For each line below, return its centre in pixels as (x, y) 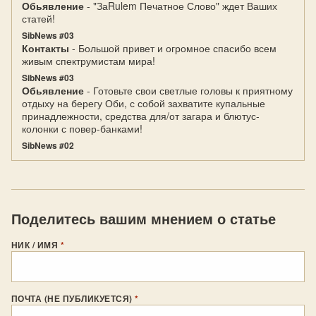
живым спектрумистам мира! (89, 61)
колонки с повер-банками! (82, 128)
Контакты (45, 48)
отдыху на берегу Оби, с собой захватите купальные (144, 103)
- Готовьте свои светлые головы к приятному (188, 90)
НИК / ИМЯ (36, 245)
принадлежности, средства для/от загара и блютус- (141, 116)
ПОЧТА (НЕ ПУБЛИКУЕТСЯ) (73, 298)
